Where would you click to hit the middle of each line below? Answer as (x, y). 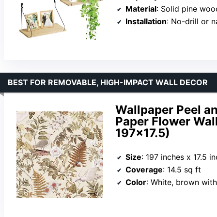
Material (141, 8)
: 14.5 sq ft (182, 170)
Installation (146, 21)
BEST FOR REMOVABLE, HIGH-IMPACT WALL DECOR (108, 82)
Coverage (144, 170)
